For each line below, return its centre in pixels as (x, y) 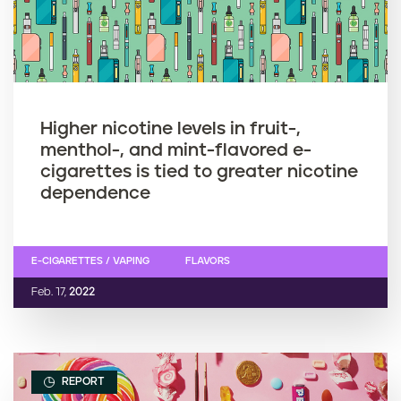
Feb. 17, (49, 292)
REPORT (82, 381)
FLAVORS (208, 260)
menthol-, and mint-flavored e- (176, 150)
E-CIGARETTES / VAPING (90, 260)
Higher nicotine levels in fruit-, (171, 128)
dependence (95, 193)
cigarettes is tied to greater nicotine (199, 171)
